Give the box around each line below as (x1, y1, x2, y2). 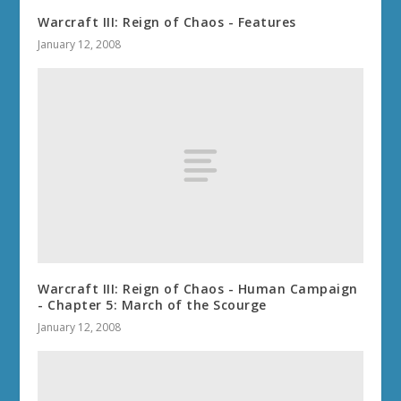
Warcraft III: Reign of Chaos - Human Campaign (38, 279, 358, 297)
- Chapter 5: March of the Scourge (38, 295, 267, 313)
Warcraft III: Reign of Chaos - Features (38, 13, 296, 30)
